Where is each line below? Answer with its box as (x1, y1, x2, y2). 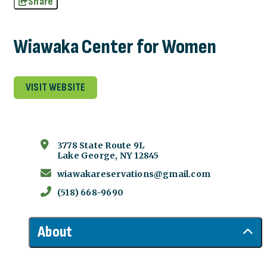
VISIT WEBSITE (26, 81, 86, 94)
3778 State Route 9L (57, 140, 144, 151)
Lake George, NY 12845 (57, 150, 159, 162)
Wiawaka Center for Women (14, 35, 216, 60)
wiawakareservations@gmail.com (57, 169, 211, 180)
